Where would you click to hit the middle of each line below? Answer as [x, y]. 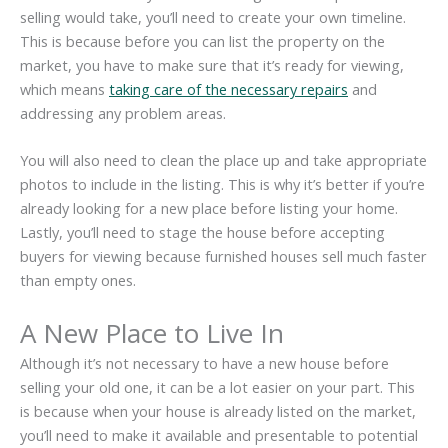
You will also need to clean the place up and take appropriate [223, 160]
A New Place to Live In [152, 333]
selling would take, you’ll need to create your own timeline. [213, 16]
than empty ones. [78, 280]
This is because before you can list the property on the [202, 40]
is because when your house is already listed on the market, [218, 411]
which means [64, 88]
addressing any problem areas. [123, 112]
